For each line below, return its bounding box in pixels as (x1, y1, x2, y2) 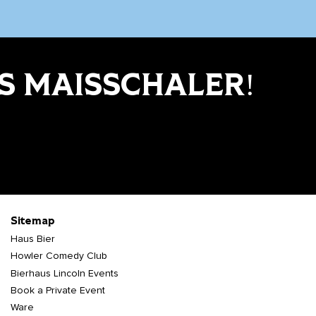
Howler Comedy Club (11, 251, 107, 262)
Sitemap (11, 216, 55, 228)
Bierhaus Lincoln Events (11, 269, 119, 279)
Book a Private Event (11, 286, 105, 296)
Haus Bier (11, 234, 55, 245)
